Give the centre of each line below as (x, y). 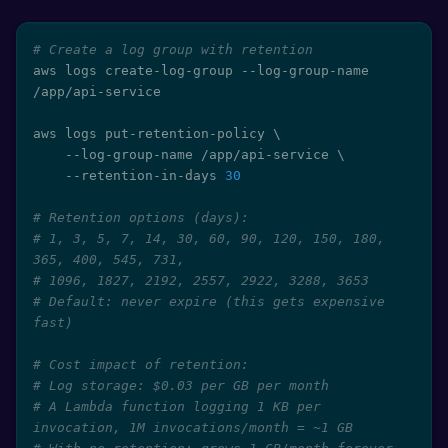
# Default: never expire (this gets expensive (209, 301)
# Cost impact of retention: (141, 364)
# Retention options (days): (141, 217)
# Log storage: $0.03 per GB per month (181, 385)
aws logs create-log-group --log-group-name (201, 70)
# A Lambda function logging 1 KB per (177, 406)
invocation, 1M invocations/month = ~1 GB (193, 427)
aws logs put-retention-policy (153, 133)
